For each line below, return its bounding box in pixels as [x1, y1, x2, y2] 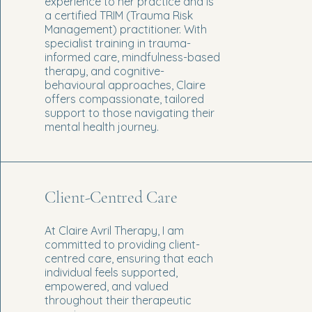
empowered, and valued [45, 279, 169, 293]
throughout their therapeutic [45, 292, 192, 307]
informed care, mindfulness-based [45, 49, 220, 64]
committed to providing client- [45, 237, 200, 251]
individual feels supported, [45, 265, 178, 279]
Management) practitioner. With [45, 22, 207, 36]
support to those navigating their [45, 105, 214, 120]
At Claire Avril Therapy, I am [45, 223, 184, 237]
